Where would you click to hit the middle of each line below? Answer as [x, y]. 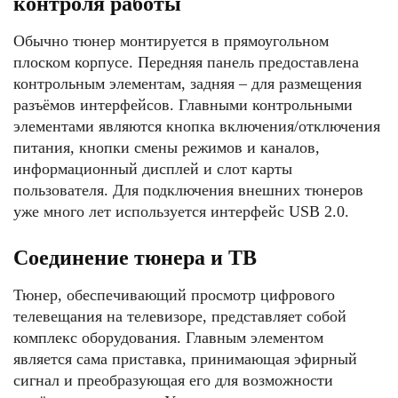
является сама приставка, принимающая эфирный [185, 359]
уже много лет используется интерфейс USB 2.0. [181, 211]
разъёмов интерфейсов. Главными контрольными [183, 105]
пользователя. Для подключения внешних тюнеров [188, 190]
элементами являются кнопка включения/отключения [197, 126]
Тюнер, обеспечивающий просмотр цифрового [174, 295]
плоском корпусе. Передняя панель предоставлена [186, 62]
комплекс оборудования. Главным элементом [168, 338]
